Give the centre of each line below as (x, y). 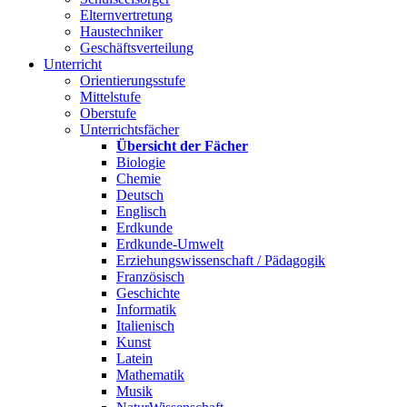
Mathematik (150, 375)
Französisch (150, 277)
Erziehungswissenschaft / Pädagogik (221, 260)
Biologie (141, 162)
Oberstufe (108, 113)
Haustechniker (121, 31)
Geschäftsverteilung (137, 48)
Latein (134, 358)
